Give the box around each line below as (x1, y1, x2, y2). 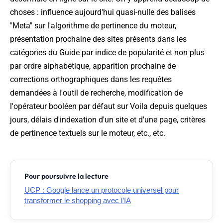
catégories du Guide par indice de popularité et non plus (10, 48, 205, 58)
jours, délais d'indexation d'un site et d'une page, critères (10, 115, 206, 125)
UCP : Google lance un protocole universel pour (24, 186, 179, 195)
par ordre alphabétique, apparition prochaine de (10, 61, 176, 71)
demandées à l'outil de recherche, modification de (10, 88, 183, 98)
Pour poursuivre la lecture (24, 172, 109, 181)
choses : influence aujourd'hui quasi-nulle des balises (10, 7, 196, 17)
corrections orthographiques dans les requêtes (10, 75, 172, 85)
